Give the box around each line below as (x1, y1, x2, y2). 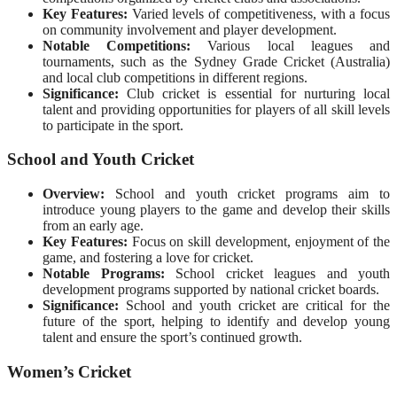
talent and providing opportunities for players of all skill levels (43, 101, 390, 117)
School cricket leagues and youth (164, 266, 390, 282)
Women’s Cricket (7, 362, 131, 381)
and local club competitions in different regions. (43, 69, 307, 85)
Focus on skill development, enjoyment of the (127, 234, 390, 250)
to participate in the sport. (43, 117, 183, 133)
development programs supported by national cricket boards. (43, 282, 379, 298)
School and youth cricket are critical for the (119, 298, 390, 314)
